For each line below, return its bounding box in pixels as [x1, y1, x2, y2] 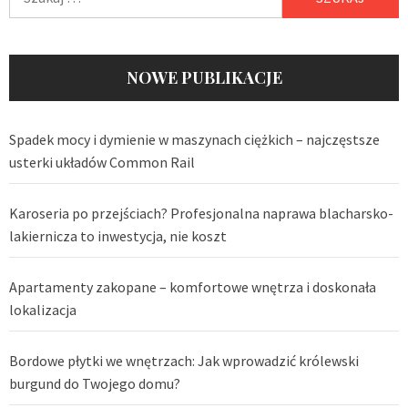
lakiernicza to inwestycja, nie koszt [9, 227, 227, 246]
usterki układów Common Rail [9, 153, 195, 172]
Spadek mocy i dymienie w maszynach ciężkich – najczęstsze [9, 130, 380, 149]
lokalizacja [9, 301, 76, 320]
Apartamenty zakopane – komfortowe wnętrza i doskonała [9, 278, 376, 297]
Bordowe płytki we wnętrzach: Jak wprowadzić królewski [9, 352, 359, 371]
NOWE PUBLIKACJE [126, 66, 282, 89]
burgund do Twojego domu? [9, 374, 180, 393]
